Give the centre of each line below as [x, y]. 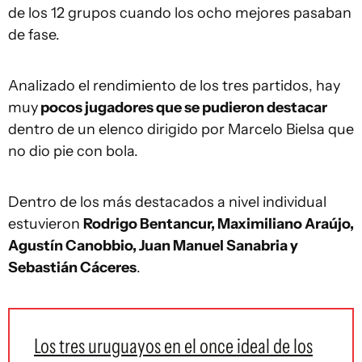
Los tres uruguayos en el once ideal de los [173, 346]
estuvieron [46, 224]
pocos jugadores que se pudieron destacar [183, 107]
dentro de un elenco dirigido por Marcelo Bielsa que [181, 129]
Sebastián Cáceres [72, 267]
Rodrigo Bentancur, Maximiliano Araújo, [219, 224]
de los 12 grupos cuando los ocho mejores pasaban [180, 13]
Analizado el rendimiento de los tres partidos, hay [174, 86]
